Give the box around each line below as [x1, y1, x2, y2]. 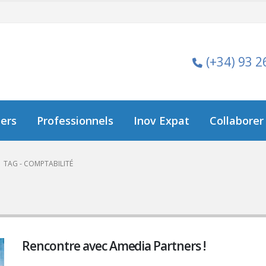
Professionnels [37, 113, 114, 128]
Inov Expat [134, 113, 190, 128]
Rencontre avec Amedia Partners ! [22, 237, 205, 254]
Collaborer [210, 113, 264, 128]
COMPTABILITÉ [24, 159, 74, 169]
